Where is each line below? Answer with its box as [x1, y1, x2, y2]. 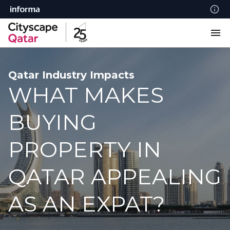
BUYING [8, 109, 97, 136]
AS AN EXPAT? [8, 190, 165, 217]
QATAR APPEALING [8, 163, 221, 190]
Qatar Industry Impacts [8, 69, 135, 81]
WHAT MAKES [8, 82, 164, 108]
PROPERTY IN [8, 136, 161, 163]
